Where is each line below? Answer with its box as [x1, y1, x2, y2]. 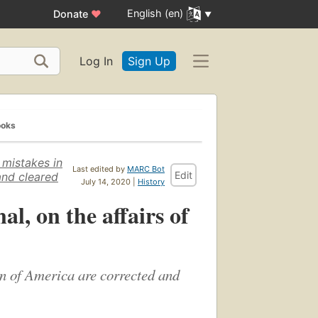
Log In [79, 54, 113, 69]
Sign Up [128, 54, 170, 69]
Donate [53, 8, 92, 21]
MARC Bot [127, 163, 165, 174]
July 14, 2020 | [81, 176, 138, 187]
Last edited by [72, 163, 127, 174]
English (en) [127, 6, 184, 19]
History [138, 176, 165, 187]
